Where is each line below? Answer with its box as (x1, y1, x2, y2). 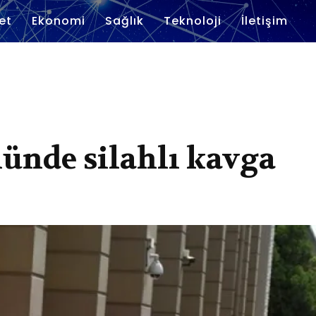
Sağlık (105, 13, 144, 29)
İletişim (241, 13, 288, 29)
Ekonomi (32, 13, 85, 29)
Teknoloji (164, 13, 221, 29)
